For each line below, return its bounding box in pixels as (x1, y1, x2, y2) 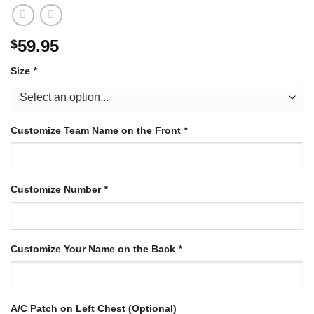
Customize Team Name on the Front (11, 124, 184, 136)
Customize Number (11, 184, 104, 196)
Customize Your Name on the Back (11, 243, 178, 255)
